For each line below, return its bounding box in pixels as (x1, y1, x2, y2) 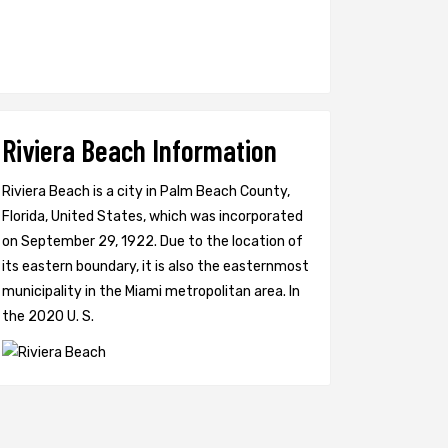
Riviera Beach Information (2, 132, 277, 168)
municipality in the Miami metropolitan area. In (2, 283, 300, 300)
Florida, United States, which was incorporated (2, 208, 303, 225)
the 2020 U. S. (2, 308, 94, 325)
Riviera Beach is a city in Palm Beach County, (2, 183, 290, 200)
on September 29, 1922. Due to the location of (2, 233, 303, 250)
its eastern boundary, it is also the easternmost (2, 258, 309, 275)
